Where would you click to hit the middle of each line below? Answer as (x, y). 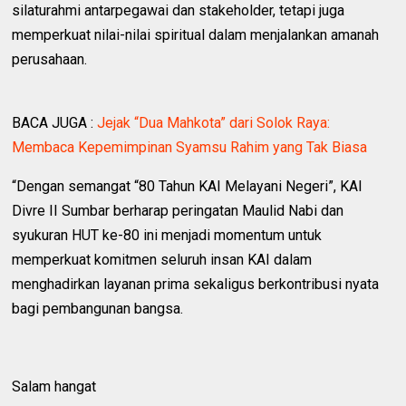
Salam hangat (54, 387)
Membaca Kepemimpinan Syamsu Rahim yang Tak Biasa (190, 148)
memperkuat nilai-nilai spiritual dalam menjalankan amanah (196, 35)
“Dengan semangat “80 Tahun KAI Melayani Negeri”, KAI (188, 187)
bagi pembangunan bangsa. (98, 309)
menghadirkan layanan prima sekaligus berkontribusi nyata (196, 285)
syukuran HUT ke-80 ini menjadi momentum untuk (167, 236)
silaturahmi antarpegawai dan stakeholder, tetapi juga (179, 11)
